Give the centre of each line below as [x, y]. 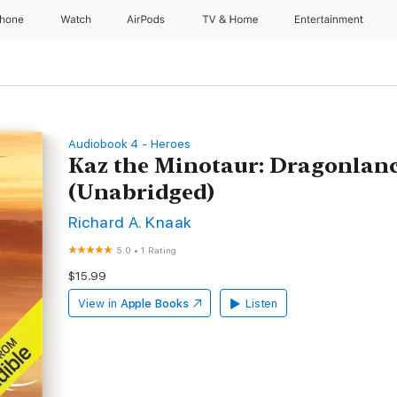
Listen [261, 304]
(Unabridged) [142, 192]
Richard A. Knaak [130, 222]
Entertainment [331, 19]
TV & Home [231, 19]
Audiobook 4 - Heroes [129, 144]
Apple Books [154, 304]
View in [97, 304]
